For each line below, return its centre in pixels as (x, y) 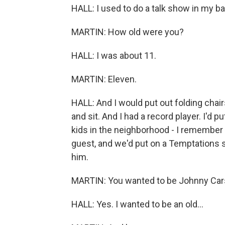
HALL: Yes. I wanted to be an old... (137, 204)
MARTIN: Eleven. (104, 79)
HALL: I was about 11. (114, 55)
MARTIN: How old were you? (128, 32)
